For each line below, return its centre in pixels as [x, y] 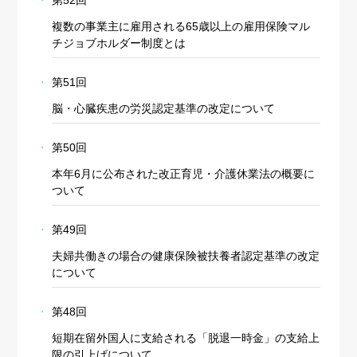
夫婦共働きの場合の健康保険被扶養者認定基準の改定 [185, 256]
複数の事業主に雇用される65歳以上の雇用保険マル [180, 27]
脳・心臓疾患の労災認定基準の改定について [163, 109]
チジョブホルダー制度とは [118, 43]
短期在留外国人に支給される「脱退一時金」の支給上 [185, 338]
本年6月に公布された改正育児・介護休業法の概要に [183, 174]
